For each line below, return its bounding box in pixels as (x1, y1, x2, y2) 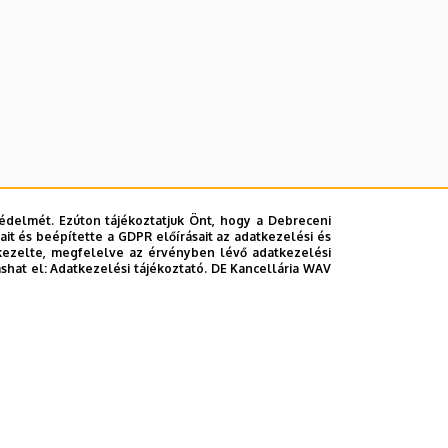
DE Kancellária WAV (210, 261, 332, 276)
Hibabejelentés (185, 410, 305, 431)
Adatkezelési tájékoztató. (50, 261, 207, 276)
